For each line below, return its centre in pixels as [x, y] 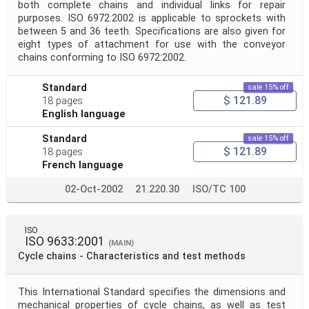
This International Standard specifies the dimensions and [152, 292]
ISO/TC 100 [219, 189]
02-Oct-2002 [94, 189]
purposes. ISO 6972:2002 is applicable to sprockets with [152, 18]
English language [84, 114]
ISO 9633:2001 [65, 241]
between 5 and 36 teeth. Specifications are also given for [152, 31]
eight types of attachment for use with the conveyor [152, 44]
